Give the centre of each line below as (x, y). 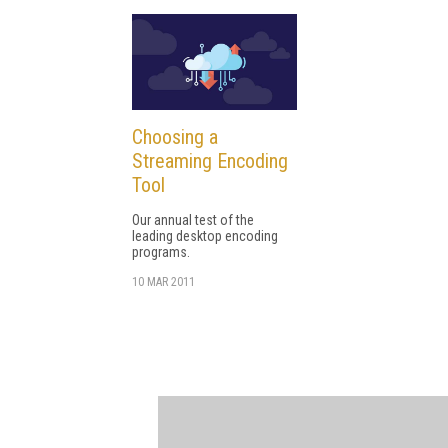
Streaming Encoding (210, 161)
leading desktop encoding (205, 236)
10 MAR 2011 (163, 282)
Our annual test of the (193, 220)
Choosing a (175, 137)
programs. (161, 252)
